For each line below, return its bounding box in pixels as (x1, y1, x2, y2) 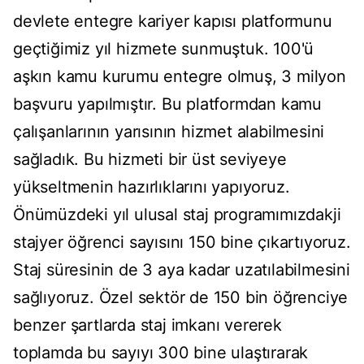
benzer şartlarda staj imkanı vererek (13, 315, 282, 336)
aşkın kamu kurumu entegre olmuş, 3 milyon (13, 67, 346, 87)
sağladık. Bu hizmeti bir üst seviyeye (13, 149, 287, 170)
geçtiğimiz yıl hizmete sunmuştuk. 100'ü (13, 39, 314, 59)
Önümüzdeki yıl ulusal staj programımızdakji (13, 205, 341, 225)
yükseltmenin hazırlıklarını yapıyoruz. (13, 177, 290, 197)
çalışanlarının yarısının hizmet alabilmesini (13, 122, 325, 142)
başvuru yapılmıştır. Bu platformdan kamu (13, 94, 322, 115)
